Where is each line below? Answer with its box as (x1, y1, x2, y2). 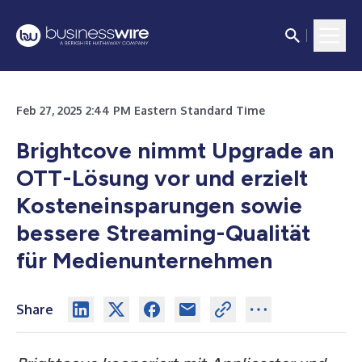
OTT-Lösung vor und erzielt (16, 164, 308, 192)
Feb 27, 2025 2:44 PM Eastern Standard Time (16, 103, 265, 117)
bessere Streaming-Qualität (16, 219, 310, 246)
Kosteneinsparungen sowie (16, 192, 302, 219)
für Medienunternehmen (16, 246, 272, 274)
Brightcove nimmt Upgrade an (16, 137, 334, 164)
